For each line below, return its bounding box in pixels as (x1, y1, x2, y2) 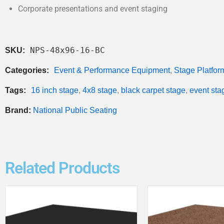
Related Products (5, 158, 120, 177)
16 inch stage (31, 85, 78, 94)
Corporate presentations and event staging (18, 4, 168, 14)
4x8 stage (82, 85, 117, 94)
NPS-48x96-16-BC (30, 45, 105, 55)
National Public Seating (33, 105, 117, 114)
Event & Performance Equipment (54, 65, 170, 74)
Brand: (5, 105, 33, 114)
